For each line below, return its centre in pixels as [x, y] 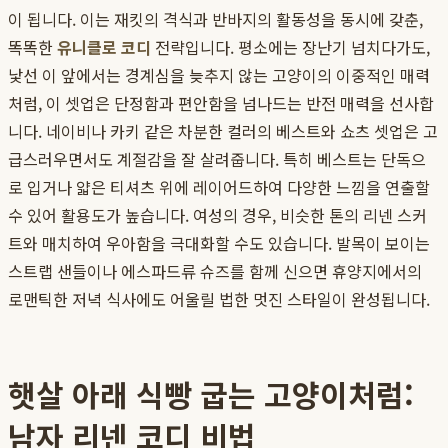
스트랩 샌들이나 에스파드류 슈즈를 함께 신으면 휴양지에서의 [215, 271]
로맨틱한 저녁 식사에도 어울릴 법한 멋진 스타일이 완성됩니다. [219, 299]
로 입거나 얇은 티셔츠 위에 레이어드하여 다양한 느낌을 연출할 [219, 187]
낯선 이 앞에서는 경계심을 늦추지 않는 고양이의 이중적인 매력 [219, 75]
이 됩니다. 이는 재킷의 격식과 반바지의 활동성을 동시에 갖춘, [215, 19]
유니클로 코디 [104, 47]
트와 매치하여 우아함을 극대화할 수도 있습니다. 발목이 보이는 [219, 243]
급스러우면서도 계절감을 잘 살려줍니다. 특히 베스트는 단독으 [217, 159]
